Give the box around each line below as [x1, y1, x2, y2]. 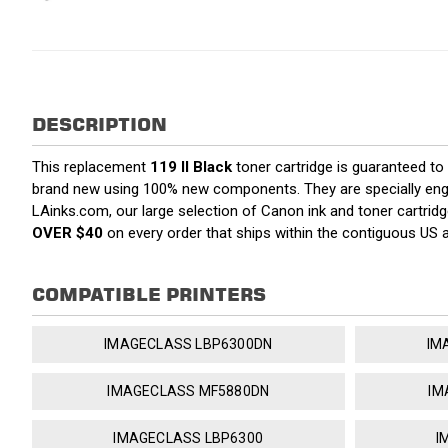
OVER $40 [32, 224, 103, 243]
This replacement [32, 158, 150, 177]
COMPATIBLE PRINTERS [32, 284, 266, 306]
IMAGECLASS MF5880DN [107, 383, 270, 400]
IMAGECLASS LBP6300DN [104, 336, 273, 353]
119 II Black [150, 158, 232, 177]
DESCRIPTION [32, 114, 167, 136]
